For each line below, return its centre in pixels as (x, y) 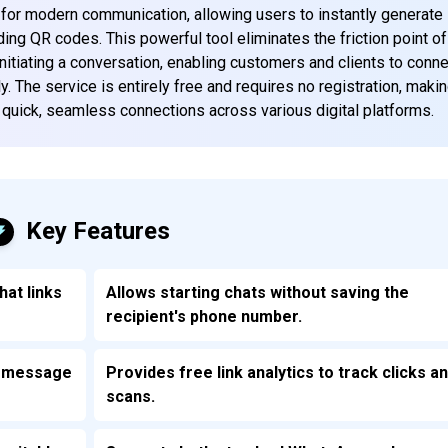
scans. (131, 396)
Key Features (98, 230)
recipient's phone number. (204, 316)
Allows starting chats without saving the (258, 292)
